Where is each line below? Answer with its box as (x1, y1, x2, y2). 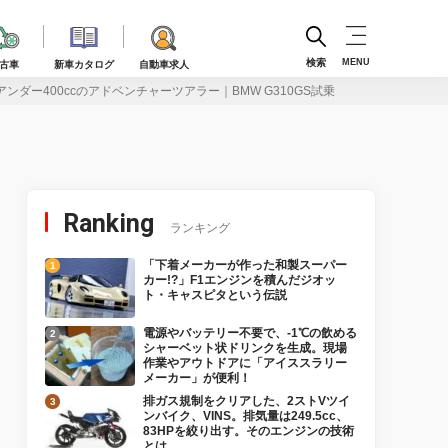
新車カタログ (54, 58, 114, 70)
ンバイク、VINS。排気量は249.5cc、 (143, 409, 348, 423)
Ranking (63, 209, 154, 238)
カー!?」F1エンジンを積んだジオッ (143, 273, 336, 287)
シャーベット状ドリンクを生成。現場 (143, 341, 347, 355)
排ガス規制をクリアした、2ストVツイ (143, 394, 350, 408)
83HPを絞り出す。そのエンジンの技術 (143, 424, 354, 438)
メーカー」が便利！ (143, 371, 251, 385)
